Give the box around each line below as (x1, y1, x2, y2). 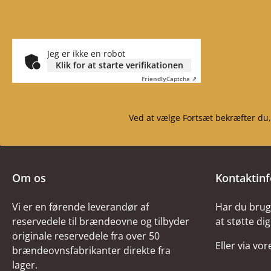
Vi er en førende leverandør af (12, 200, 149, 214)
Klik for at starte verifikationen (55, 59, 183, 71)
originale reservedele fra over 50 (12, 229, 160, 243)
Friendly (142, 74, 166, 83)
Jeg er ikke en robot (47, 48, 125, 59)
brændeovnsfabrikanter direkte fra (12, 244, 171, 257)
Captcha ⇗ (166, 74, 197, 83)
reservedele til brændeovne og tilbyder (12, 215, 189, 228)
